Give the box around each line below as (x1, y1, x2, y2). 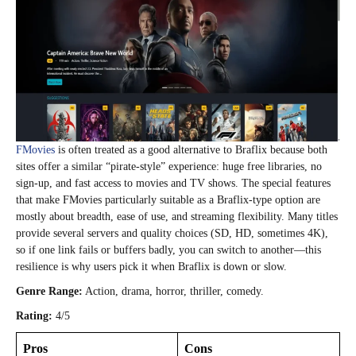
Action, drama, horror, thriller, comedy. (83, 285, 264, 298)
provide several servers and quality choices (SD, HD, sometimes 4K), (16, 227, 328, 240)
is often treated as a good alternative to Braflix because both (55, 144, 327, 157)
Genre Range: (16, 285, 83, 298)
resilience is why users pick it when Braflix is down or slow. (16, 261, 287, 273)
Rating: (16, 310, 52, 323)
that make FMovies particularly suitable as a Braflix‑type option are (16, 194, 320, 207)
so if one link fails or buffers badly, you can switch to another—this (16, 244, 321, 257)
